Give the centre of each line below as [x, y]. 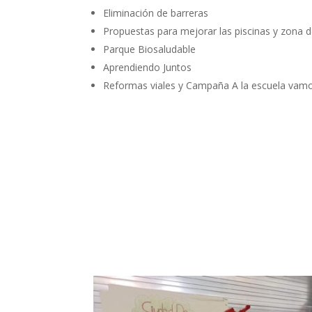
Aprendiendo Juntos [148, 68]
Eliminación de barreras [156, 13]
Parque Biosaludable [150, 49]
